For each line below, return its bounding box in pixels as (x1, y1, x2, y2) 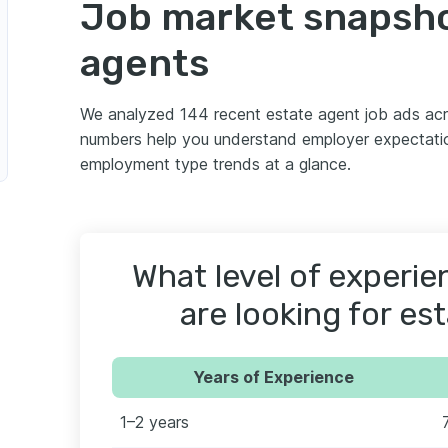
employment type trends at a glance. (80, 154, 351, 175)
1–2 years (120, 412, 189, 433)
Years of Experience (192, 367, 354, 388)
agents (80, 40, 209, 87)
